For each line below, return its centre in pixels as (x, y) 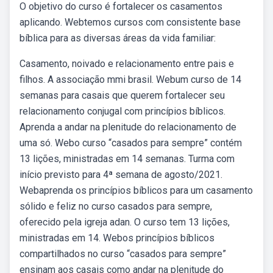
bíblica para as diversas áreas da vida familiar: (118, 38)
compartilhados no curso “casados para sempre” (123, 254)
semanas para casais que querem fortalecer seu (122, 95)
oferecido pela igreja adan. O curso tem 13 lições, (125, 222)
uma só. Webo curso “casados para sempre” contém (131, 143)
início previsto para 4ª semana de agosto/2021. (121, 175)
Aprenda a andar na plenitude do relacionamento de (128, 127)
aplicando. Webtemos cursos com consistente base (130, 22)
